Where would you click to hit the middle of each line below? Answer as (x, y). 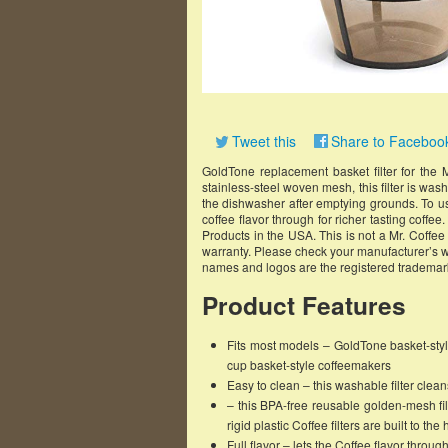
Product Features (304, 305)
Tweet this (264, 141)
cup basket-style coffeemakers (309, 364)
